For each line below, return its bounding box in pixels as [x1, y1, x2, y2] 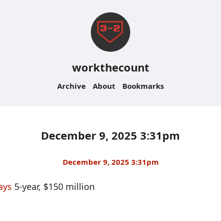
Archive [57, 81, 86, 91]
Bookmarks [122, 81, 164, 91]
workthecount [72, 60, 149, 74]
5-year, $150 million [12, 180, 95, 192]
